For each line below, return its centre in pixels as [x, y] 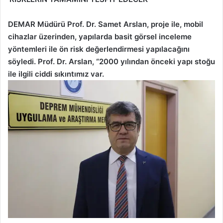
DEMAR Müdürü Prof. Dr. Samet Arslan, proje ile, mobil [106, 24]
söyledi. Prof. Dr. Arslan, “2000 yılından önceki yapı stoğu [111, 61]
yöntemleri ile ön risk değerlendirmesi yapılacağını [99, 49]
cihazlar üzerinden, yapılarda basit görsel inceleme [100, 36]
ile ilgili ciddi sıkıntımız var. [56, 74]
